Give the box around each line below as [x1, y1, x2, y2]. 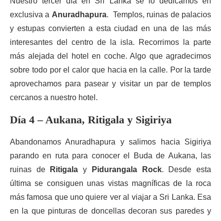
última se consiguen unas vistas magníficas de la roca [10, 179, 211, 187]
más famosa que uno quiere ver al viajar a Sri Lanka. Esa [10, 193, 211, 201]
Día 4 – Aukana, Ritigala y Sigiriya [10, 113, 172, 126]
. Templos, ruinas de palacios [106, 10, 212, 19]
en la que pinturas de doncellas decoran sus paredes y [10, 207, 211, 215]
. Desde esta [161, 165, 212, 174]
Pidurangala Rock [91, 165, 162, 174]
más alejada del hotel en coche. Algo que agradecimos [10, 52, 211, 60]
